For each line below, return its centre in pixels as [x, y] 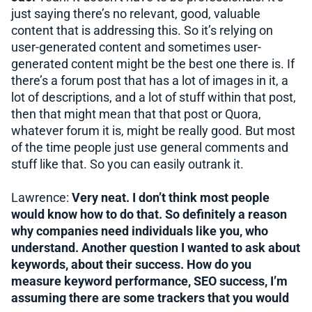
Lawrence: [41, 197]
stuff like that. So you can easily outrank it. [127, 164]
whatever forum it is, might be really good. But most [153, 131]
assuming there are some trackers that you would [150, 298]
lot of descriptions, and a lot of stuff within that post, [154, 97]
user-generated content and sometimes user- [136, 47]
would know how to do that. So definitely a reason [149, 214]
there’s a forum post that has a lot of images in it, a [150, 80]
